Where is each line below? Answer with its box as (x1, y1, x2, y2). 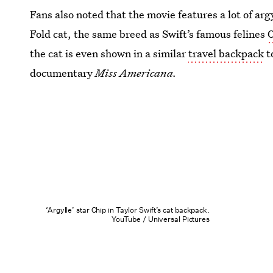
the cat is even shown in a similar (30, 46, 189, 61)
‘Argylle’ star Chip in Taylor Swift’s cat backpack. (46, 205, 210, 216)
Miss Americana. (95, 66, 177, 80)
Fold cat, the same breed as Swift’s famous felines (30, 27, 268, 41)
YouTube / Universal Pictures (111, 214, 210, 225)
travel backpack (188, 46, 264, 61)
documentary (30, 66, 96, 80)
